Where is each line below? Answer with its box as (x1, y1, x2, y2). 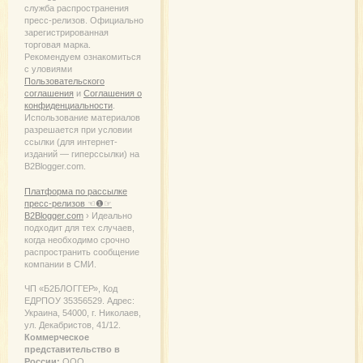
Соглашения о (83, 88, 142, 98)
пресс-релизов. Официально (24, 15, 143, 25)
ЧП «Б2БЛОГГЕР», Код (24, 284, 117, 294)
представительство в (24, 344, 120, 355)
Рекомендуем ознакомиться (24, 51, 141, 62)
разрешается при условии (24, 124, 132, 135)
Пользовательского (24, 75, 105, 86)
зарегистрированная (24, 27, 109, 37)
